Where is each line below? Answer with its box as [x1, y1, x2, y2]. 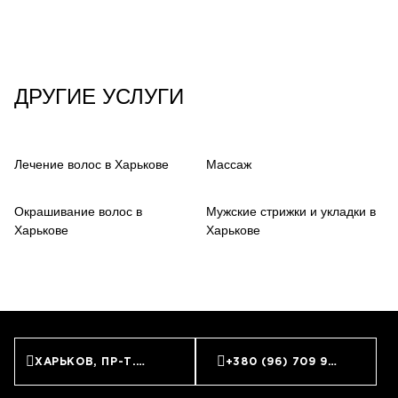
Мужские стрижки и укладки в [206, 204, 376, 219]
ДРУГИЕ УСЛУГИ [14, 84, 184, 108]
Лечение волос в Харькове [14, 157, 169, 171]
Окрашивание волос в [14, 204, 142, 219]
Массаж [206, 157, 251, 171]
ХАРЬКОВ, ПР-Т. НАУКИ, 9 [35, 356, 199, 367]
